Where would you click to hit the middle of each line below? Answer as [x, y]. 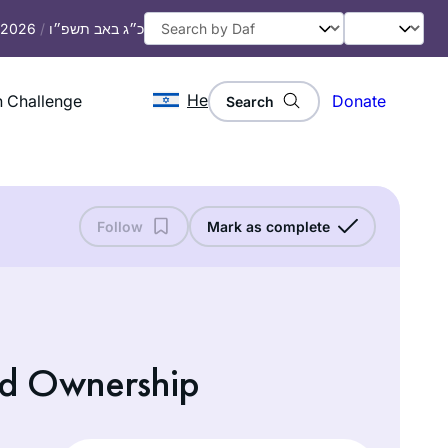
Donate [359, 101]
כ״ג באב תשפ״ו [96, 28]
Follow [120, 226]
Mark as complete [268, 226]
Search [250, 101]
